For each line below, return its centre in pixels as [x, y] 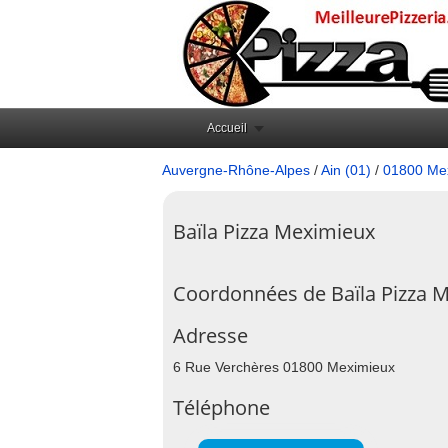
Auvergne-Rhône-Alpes [236, 170]
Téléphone [221, 407]
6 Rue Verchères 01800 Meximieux [284, 367]
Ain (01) [346, 170]
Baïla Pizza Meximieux [274, 231]
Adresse [210, 335]
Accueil [227, 128]
